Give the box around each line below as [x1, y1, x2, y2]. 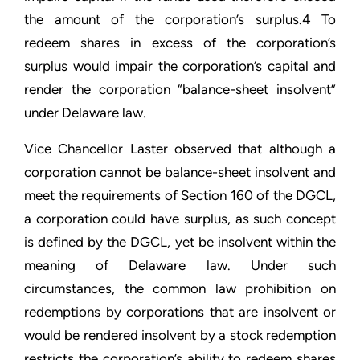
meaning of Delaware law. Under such [24, 257, 336, 273]
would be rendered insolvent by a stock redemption [24, 327, 336, 343]
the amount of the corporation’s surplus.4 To [24, 11, 336, 27]
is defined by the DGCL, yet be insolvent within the [24, 234, 336, 250]
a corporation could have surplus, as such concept [24, 211, 336, 227]
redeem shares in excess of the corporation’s [24, 35, 336, 51]
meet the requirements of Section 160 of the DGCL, [24, 187, 336, 203]
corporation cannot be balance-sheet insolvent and [24, 164, 336, 180]
